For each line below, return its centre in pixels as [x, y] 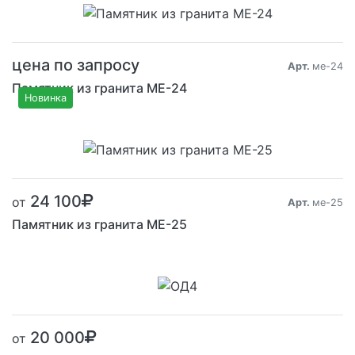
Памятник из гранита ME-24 [99, 88]
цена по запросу [76, 65]
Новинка [46, 97]
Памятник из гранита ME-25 [99, 224]
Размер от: [144, 116]
